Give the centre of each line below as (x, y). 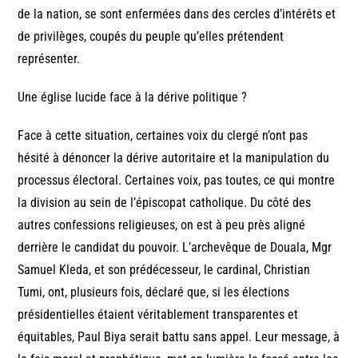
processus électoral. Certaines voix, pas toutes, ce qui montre (177, 180)
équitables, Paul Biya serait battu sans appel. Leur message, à (179, 336)
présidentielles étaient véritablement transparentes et (158, 314)
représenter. (49, 58)
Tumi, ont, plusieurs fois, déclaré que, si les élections (154, 292)
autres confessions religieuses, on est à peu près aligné (162, 225)
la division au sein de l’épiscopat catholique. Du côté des (165, 202)
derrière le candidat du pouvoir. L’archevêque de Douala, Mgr (175, 247)
